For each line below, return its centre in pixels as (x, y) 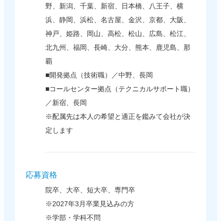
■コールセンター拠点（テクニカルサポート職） (120, 89)
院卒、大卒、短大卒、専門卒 (90, 190)
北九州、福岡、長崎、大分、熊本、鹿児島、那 (118, 48)
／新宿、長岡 (66, 103)
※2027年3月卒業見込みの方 (90, 204)
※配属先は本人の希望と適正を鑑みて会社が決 (118, 117)
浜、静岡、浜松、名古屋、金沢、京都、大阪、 (118, 20)
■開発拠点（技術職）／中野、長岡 (99, 75)
